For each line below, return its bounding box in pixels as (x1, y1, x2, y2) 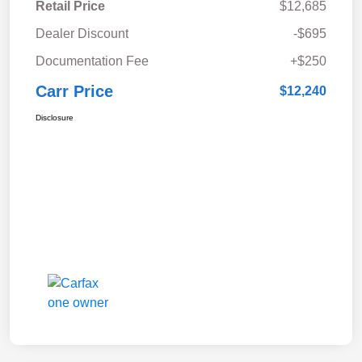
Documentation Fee (36, 54, 149, 69)
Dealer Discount (36, 27, 128, 41)
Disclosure (36, 113, 74, 123)
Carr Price (36, 82, 113, 101)
